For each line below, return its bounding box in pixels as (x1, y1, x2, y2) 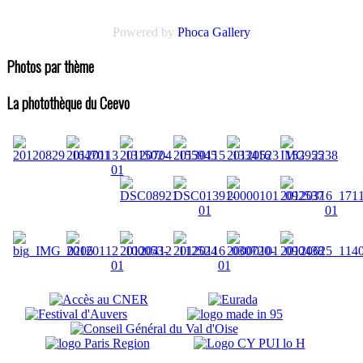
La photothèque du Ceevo (6, 92, 130, 114)
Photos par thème (6, 54, 94, 77)
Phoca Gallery (177, 25, 250, 39)
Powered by (113, 25, 177, 39)
